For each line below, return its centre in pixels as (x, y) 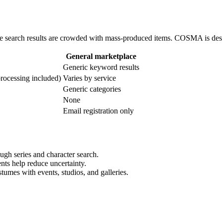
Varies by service (89, 78)
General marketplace (101, 56)
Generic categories (92, 89)
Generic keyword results (101, 67)
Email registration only (98, 111)
